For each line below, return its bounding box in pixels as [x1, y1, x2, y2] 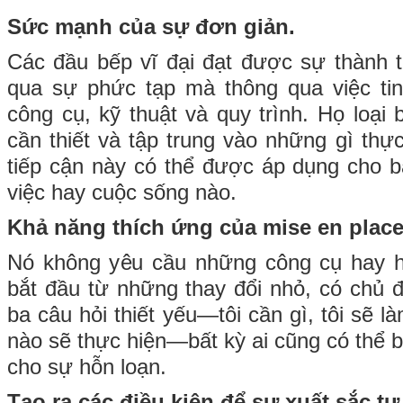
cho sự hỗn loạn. [7, 355, 179, 379]
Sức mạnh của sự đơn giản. [7, 15, 301, 39]
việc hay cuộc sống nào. [7, 181, 243, 204]
